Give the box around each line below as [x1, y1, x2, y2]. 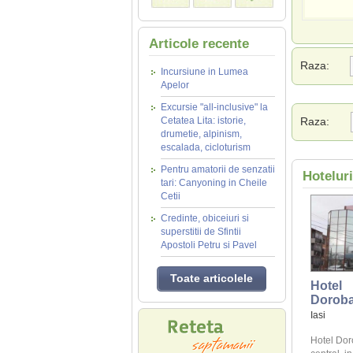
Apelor [160, 80, 189, 91]
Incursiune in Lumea [160, 66, 248, 77]
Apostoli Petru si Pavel [160, 240, 257, 251]
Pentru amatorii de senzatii [160, 164, 275, 175]
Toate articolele [170, 272, 253, 284]
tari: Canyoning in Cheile [160, 177, 267, 188]
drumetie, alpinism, [160, 128, 242, 139]
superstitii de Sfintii [160, 226, 241, 237]
